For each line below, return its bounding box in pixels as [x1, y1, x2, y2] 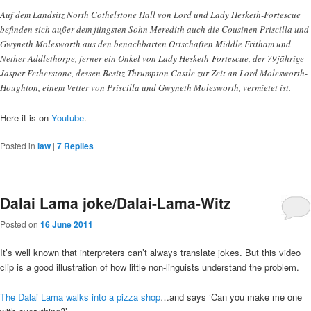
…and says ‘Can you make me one [160, 289, 302, 303]
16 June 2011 [40, 218, 93, 231]
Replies [62, 139, 94, 152]
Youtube [51, 110, 84, 124]
